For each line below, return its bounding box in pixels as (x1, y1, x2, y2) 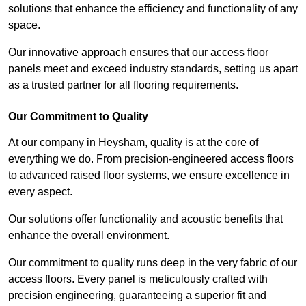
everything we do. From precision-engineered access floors (8, 153, 294, 165)
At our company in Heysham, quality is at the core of (8, 137, 258, 149)
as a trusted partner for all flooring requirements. (8, 79, 238, 92)
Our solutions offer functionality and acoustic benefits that (8, 213, 283, 225)
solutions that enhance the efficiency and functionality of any (8, 3, 298, 15)
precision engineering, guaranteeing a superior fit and (8, 290, 266, 302)
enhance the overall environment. (8, 229, 169, 242)
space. (8, 19, 43, 31)
